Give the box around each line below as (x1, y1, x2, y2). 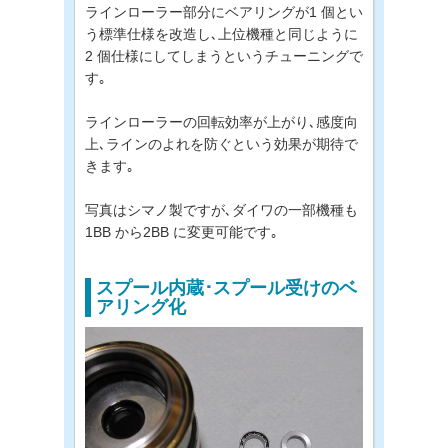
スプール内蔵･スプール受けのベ (96, 277, 357, 298)
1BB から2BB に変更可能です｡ (85, 223, 278, 240)
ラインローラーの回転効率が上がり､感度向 (85, 113, 358, 130)
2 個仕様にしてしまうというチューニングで (85, 47, 363, 64)
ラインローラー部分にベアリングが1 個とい (85, 3, 363, 20)
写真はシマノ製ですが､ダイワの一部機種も (85, 201, 358, 218)
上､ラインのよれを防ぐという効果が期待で (85, 135, 358, 152)
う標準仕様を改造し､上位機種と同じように (85, 25, 358, 42)
